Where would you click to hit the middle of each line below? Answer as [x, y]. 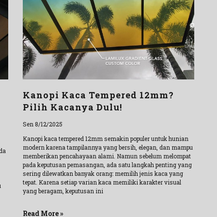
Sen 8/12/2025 [43, 124]
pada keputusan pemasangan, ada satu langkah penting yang [108, 165]
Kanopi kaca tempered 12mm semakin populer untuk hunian [106, 139]
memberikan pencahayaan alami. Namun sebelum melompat [107, 156]
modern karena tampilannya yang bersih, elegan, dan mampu [108, 147]
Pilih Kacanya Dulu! [73, 107]
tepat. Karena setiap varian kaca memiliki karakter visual [102, 182]
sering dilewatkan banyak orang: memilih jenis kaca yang [103, 174]
